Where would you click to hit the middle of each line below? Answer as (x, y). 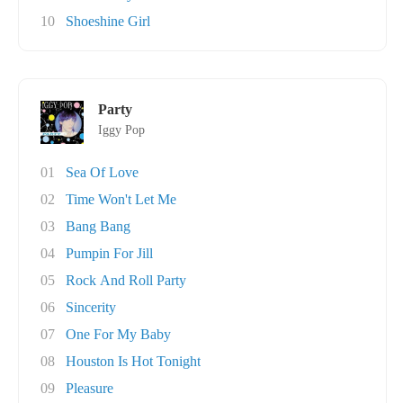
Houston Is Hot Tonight (133, 361)
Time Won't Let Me (121, 199)
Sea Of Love (102, 172)
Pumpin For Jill (109, 253)
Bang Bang (98, 226)
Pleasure (90, 388)
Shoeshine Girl (108, 21)
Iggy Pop (121, 130)
